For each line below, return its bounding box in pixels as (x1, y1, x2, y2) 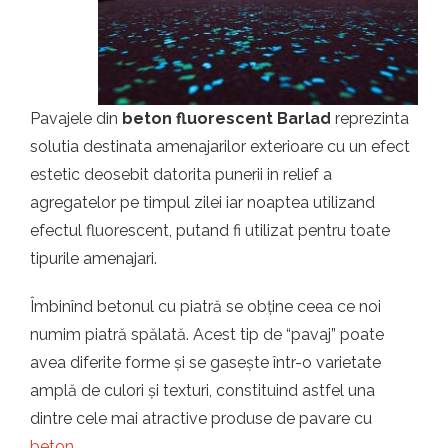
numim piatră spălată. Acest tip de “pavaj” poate (30, 325, 384, 344)
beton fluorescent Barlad (122, 109, 335, 128)
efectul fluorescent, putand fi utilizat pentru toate (30, 221, 390, 240)
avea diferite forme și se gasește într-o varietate (30, 353, 381, 372)
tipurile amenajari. (30, 249, 157, 268)
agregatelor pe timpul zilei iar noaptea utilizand (30, 193, 375, 212)
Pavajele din (30, 109, 122, 128)
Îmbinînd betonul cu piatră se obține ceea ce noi (30, 297, 381, 316)
